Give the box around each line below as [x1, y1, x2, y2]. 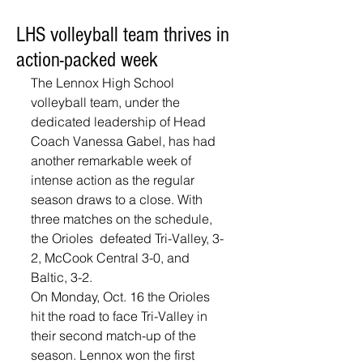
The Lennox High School [31, 75, 177, 91]
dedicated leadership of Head [31, 113, 209, 130]
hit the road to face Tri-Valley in [31, 308, 211, 324]
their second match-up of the [31, 327, 199, 344]
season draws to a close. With [31, 191, 206, 207]
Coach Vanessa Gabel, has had [31, 133, 219, 149]
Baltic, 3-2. [31, 269, 96, 285]
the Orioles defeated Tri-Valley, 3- [31, 230, 224, 246]
